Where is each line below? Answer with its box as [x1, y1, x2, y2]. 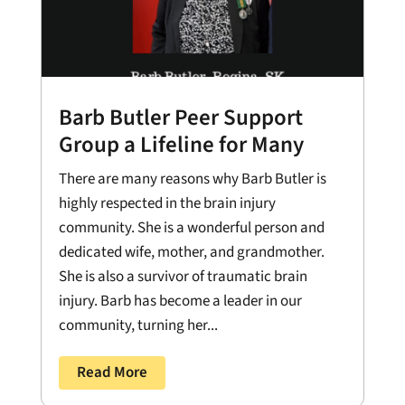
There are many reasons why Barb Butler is [58, 167, 326, 190]
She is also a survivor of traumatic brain [58, 265, 307, 287]
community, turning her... [58, 314, 218, 336]
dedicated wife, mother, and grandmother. [58, 240, 325, 263]
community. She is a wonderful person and [58, 216, 325, 239]
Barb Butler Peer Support [58, 100, 303, 134]
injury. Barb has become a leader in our [58, 289, 302, 312]
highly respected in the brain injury [58, 192, 276, 214]
